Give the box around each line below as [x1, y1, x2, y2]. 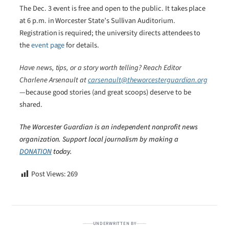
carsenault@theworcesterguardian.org [88, 74, 208, 85]
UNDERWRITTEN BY [93, 220, 136, 227]
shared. [19, 99, 42, 110]
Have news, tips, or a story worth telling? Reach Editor [19, 62, 181, 73]
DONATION [19, 146, 52, 157]
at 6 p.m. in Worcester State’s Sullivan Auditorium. [19, 15, 175, 26]
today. [53, 146, 73, 157]
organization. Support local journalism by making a [19, 133, 178, 145]
